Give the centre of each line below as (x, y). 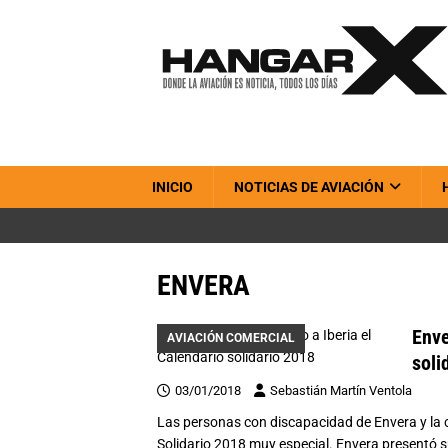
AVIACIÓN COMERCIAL (231, 338)
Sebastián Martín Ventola (341, 390)
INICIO (172, 187)
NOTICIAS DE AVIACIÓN (309, 187)
